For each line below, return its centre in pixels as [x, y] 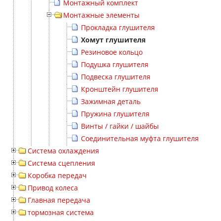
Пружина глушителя [115, 114]
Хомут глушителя [113, 40]
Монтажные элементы [101, 15]
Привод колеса [53, 188]
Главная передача [59, 200]
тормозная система [61, 212]
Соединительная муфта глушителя [140, 138]
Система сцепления [61, 163]
